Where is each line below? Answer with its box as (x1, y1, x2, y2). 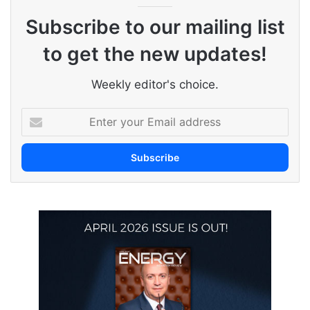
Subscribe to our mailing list (25, 15, 285, 39)
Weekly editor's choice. (91, 77, 219, 91)
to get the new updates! (43, 42, 267, 66)
